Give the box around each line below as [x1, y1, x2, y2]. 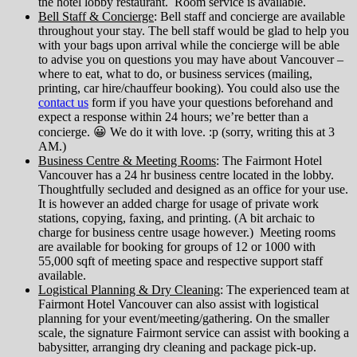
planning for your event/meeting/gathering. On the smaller [38, 312, 329, 326]
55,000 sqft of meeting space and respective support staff [38, 254, 323, 269]
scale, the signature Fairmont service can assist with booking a [38, 326, 349, 340]
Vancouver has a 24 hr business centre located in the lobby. [38, 168, 334, 182]
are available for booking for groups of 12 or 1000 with [38, 240, 316, 254]
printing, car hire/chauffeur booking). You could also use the [38, 81, 339, 96]
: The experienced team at [220, 283, 349, 297]
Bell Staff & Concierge [38, 10, 154, 24]
